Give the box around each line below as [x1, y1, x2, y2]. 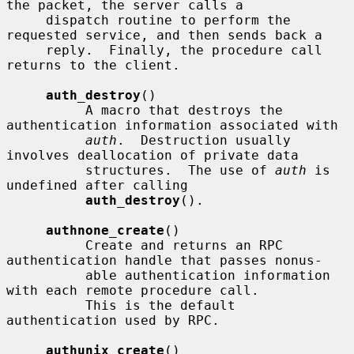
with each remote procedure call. [6, 282, 259, 298]
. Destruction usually [117, 132, 291, 148]
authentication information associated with [6, 117, 338, 133]
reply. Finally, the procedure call [6, 42, 46, 58]
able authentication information [6, 267, 85, 283]
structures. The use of [85, 162, 275, 178]
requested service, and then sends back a [6, 27, 322, 43]
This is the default [6, 297, 85, 313]
